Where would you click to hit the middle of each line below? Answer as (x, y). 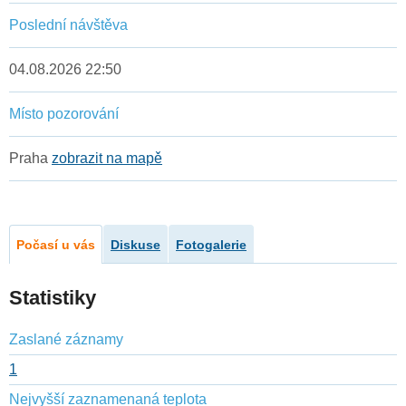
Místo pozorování (64, 114)
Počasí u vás (56, 245)
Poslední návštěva (68, 25)
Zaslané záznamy (66, 340)
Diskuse (135, 245)
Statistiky (53, 298)
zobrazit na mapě (107, 159)
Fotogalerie (211, 245)
